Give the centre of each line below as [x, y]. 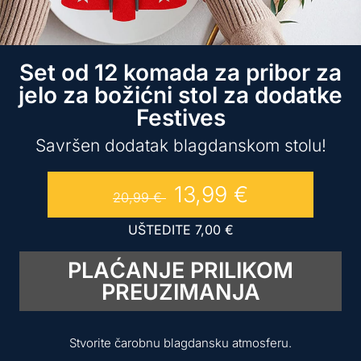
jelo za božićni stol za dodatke [180, 95]
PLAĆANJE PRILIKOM [180, 270]
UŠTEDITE [161, 229]
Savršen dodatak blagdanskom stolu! [180, 145]
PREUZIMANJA [180, 292]
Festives [180, 118]
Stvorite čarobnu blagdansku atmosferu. [180, 342]
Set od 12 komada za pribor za [180, 73]
